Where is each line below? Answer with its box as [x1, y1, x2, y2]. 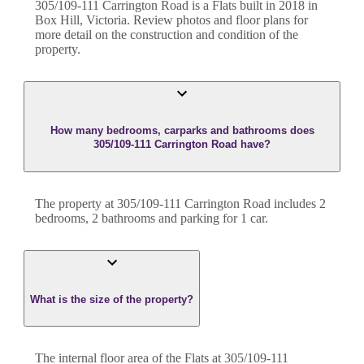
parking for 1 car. [180, 210, 268, 225]
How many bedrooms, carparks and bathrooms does [50, 124, 314, 137]
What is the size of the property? [30, 292, 193, 305]
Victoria [86, 13, 127, 28]
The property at [35, 196, 117, 210]
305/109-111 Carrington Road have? [93, 138, 271, 151]
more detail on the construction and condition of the [35, 28, 298, 42]
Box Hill [35, 13, 80, 28]
